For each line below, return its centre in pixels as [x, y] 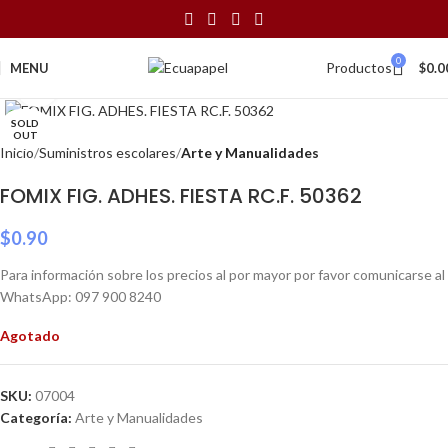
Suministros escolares [107, 153]
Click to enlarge [107, 85]
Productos [359, 67]
